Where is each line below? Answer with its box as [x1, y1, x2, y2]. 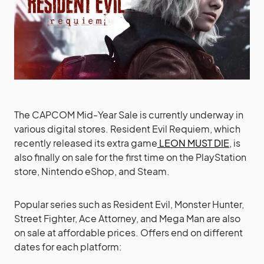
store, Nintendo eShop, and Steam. [14, 164, 170, 177]
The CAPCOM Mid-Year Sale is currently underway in [14, 108, 243, 121]
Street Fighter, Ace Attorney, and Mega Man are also [14, 212, 240, 225]
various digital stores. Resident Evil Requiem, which [14, 122, 240, 135]
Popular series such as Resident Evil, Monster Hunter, [14, 197, 244, 210]
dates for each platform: [14, 240, 122, 253]
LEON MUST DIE [157, 136, 229, 149]
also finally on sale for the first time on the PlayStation [14, 150, 246, 163]
